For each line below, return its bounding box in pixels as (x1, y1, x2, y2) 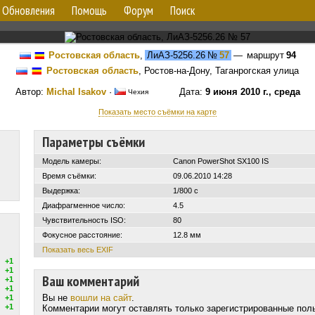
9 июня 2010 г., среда (205, 86, 300, 97)
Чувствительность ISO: (42, 216, 126, 224)
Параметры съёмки (42, 133, 145, 151)
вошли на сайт (70, 292, 131, 303)
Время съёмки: (42, 172, 96, 180)
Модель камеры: (42, 157, 101, 165)
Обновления (2, 3, 55, 18)
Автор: (15, 86, 46, 97)
